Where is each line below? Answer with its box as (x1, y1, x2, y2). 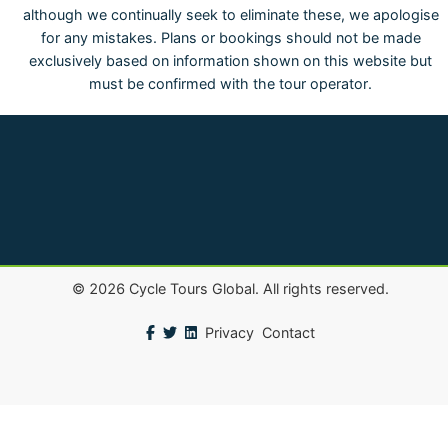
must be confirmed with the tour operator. (89, 75, 372, 92)
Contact (262, 324, 316, 341)
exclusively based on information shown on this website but (29, 52, 432, 69)
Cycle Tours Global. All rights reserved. (125, 280, 389, 297)
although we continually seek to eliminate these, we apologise (22, 6, 439, 23)
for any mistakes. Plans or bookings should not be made (40, 29, 421, 46)
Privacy (205, 324, 255, 341)
